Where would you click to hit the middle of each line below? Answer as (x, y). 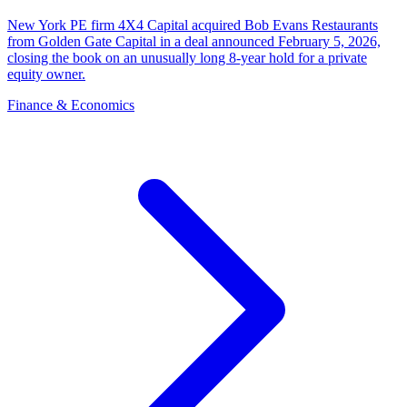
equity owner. (46, 74)
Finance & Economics (71, 105)
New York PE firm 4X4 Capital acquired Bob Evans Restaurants (193, 25)
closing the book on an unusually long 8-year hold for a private (187, 58)
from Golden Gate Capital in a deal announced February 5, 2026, (194, 42)
